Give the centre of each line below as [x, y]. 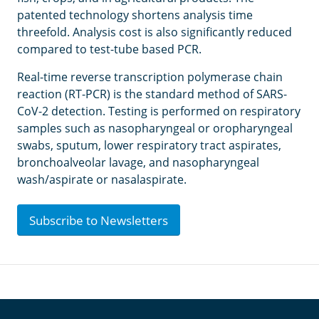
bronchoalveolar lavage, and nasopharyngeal [138, 162]
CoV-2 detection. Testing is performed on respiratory [159, 111]
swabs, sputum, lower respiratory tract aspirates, [149, 145]
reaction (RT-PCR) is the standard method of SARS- [152, 94]
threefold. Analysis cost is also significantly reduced [155, 32]
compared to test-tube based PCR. [109, 49]
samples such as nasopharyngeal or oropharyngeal [155, 128]
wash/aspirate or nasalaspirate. [102, 179]
